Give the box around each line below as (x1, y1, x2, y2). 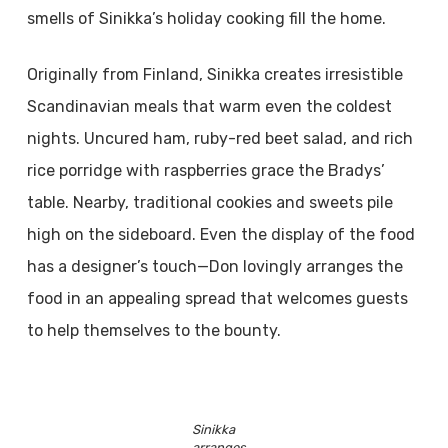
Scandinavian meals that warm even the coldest (26, 97, 392, 116)
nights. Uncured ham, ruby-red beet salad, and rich (26, 129, 413, 148)
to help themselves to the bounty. (26, 321, 281, 340)
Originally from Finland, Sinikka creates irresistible (26, 65, 403, 84)
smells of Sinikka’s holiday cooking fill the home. (26, 9, 386, 28)
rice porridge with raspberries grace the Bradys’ (26, 161, 385, 180)
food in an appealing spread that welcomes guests (26, 289, 408, 308)
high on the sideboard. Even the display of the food (26, 225, 415, 244)
